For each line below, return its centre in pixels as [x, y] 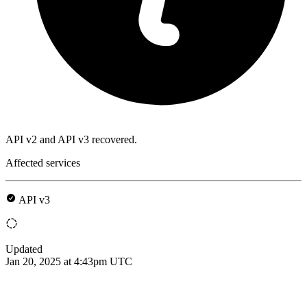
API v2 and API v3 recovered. [71, 139]
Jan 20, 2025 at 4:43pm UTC [69, 261]
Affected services [43, 162]
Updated [24, 249]
